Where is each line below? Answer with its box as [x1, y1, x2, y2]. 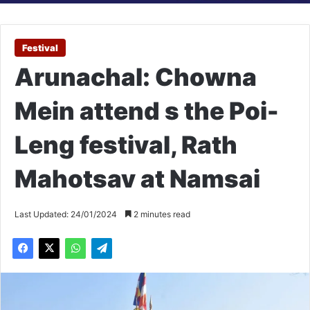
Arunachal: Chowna [15, 62, 257, 92]
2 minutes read [131, 209, 190, 220]
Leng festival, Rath [15, 130, 237, 160]
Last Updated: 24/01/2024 [15, 209, 117, 220]
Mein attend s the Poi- [15, 96, 279, 126]
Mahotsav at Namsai [15, 164, 260, 194]
